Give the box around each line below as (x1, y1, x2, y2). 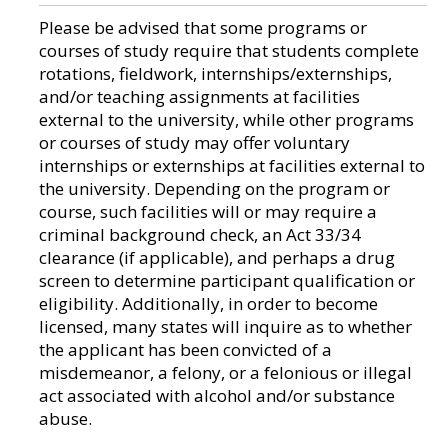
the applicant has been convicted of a (39, 338, 332, 361)
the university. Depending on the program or (39, 177, 390, 200)
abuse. (39, 407, 96, 430)
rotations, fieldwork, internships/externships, (39, 62, 392, 85)
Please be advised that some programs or (39, 16, 367, 39)
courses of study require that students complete (39, 39, 419, 62)
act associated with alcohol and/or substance (39, 384, 395, 407)
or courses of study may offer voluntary (39, 131, 350, 154)
